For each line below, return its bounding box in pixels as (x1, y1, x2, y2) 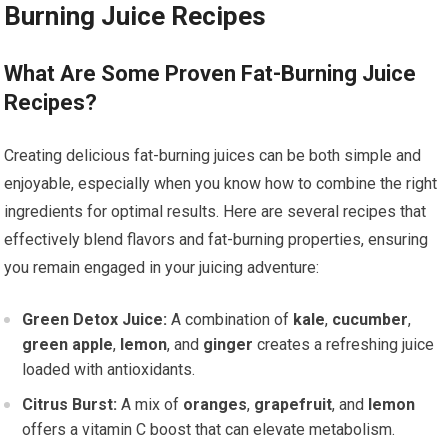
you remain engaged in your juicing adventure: (4, 258, 320, 278)
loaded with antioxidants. (22, 360, 196, 380)
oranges (183, 395, 248, 415)
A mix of (117, 395, 184, 415)
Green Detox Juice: (22, 310, 168, 330)
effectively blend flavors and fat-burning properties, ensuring (4, 230, 429, 250)
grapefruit (254, 395, 333, 415)
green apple (22, 335, 114, 355)
